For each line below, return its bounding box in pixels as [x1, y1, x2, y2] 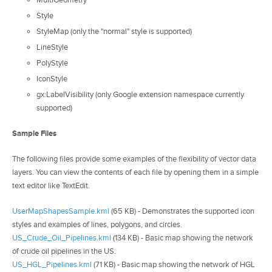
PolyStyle [36, 58, 68, 68]
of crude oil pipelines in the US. [12, 246, 116, 256]
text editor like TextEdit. [12, 180, 90, 191]
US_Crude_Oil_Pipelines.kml [12, 233, 111, 243]
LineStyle [36, 42, 68, 52]
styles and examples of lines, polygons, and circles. [12, 219, 182, 229]
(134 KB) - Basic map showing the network [111, 233, 253, 243]
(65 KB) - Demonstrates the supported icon [109, 206, 254, 216]
